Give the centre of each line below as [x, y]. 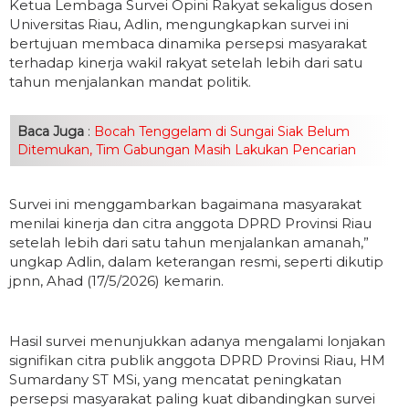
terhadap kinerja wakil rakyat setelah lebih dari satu [186, 63]
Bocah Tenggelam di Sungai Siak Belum [220, 132]
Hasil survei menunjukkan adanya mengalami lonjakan [197, 341]
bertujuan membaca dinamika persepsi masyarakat [188, 44]
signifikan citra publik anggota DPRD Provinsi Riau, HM [197, 361]
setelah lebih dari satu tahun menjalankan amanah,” [189, 243]
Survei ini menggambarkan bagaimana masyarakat [185, 204]
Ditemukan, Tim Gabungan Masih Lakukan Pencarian [187, 150]
